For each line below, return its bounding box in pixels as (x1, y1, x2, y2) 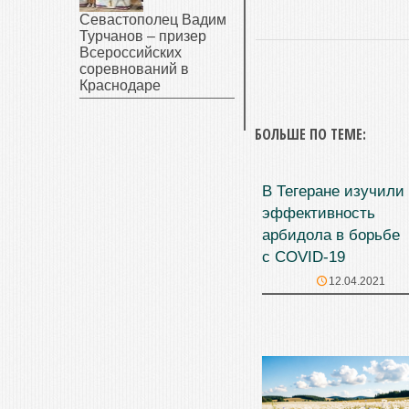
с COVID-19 (262, 248, 345, 267)
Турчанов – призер (79, 28, 206, 44)
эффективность (262, 204, 375, 223)
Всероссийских (79, 45, 182, 60)
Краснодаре (79, 78, 161, 93)
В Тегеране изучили (262, 183, 404, 201)
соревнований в (79, 61, 189, 77)
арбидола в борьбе (262, 226, 400, 245)
